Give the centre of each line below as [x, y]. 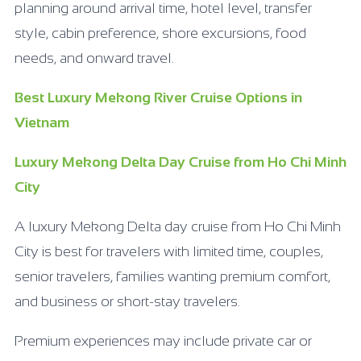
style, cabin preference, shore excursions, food [160, 33]
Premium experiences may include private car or [163, 340]
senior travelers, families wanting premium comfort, [172, 276]
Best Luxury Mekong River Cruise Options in [158, 97]
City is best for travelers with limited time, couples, [169, 251]
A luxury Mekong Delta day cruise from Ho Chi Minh [178, 226]
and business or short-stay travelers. [127, 301]
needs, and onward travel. [94, 58]
